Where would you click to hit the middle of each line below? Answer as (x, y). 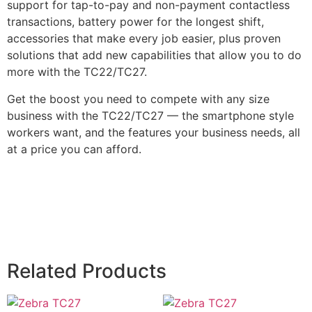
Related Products (87, 271)
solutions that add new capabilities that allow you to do (154, 55)
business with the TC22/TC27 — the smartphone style (150, 115)
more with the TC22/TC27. (77, 72)
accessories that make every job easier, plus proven (144, 39)
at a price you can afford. (74, 149)
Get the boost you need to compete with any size (138, 99)
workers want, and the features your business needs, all (154, 132)
